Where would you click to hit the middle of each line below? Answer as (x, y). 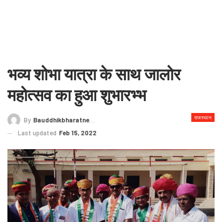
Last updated (38, 133)
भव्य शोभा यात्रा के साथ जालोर (94, 74)
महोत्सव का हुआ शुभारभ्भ (77, 95)
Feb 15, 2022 (78, 133)
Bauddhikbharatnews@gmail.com (61, 120)
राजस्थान (203, 117)
